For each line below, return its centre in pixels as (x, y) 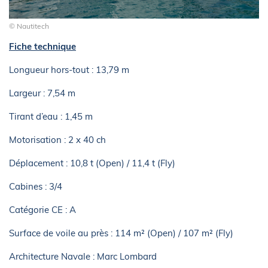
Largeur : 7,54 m (42, 93)
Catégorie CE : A (42, 209)
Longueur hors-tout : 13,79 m (69, 69)
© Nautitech (29, 26)
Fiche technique (42, 46)
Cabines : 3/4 (36, 186)
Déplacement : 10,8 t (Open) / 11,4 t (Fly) (92, 163)
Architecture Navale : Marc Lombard (83, 256)
